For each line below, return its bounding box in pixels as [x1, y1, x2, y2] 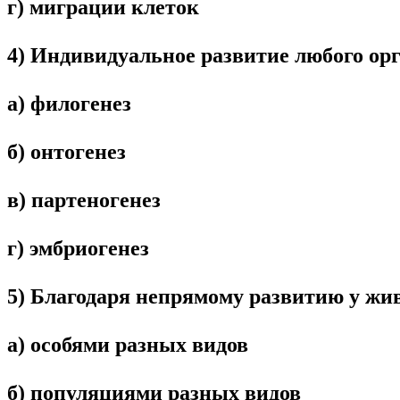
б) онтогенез [7, 139, 126, 163]
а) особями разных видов [7, 332, 248, 356]
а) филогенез [7, 91, 131, 115]
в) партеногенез [7, 187, 161, 212]
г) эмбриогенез [7, 236, 149, 260]
